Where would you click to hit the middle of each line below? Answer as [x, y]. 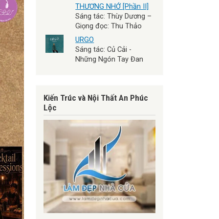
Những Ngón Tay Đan [109, 59]
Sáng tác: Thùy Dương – [114, 16]
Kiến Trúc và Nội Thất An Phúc [96, 98]
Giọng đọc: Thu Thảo [109, 26]
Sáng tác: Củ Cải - [104, 49]
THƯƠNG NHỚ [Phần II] [112, 6]
